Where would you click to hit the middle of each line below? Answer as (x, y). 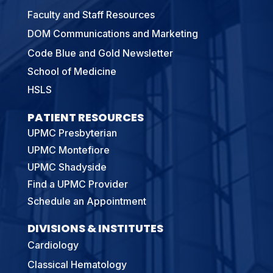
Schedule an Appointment (87, 201)
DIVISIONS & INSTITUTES (95, 229)
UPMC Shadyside (67, 167)
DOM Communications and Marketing (112, 34)
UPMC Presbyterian (72, 133)
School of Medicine (72, 72)
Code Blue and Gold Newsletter (100, 53)
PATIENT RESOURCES (85, 118)
